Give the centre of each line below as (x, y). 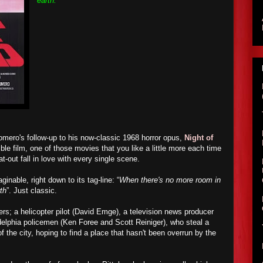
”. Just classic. (33, 190)
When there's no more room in (170, 180)
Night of (199, 138)
